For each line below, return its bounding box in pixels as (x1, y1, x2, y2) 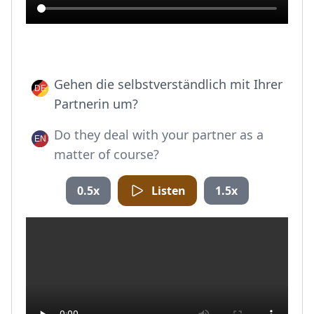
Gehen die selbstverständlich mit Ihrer (54, 76, 282, 93)
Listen (151, 183, 186, 198)
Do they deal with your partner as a (54, 126, 264, 143)
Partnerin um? (54, 95, 138, 112)
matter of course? (54, 146, 159, 163)
